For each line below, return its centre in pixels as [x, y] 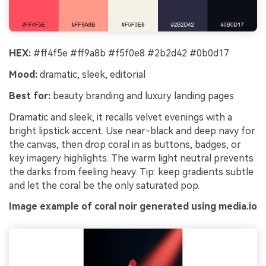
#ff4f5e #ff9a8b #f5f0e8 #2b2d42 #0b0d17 [130, 53]
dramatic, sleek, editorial [91, 75]
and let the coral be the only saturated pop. [104, 185]
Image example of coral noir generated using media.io [133, 207]
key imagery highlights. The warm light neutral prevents [131, 158]
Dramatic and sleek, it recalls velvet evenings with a [121, 117]
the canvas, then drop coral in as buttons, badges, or [125, 144]
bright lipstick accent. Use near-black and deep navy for [132, 131]
